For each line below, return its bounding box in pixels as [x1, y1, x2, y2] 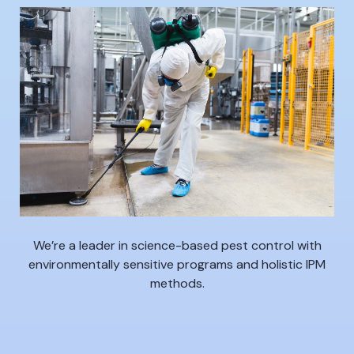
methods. [149, 275, 205, 292]
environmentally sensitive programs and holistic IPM [28, 256, 326, 273]
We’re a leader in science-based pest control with [32, 237, 322, 254]
